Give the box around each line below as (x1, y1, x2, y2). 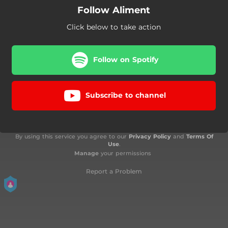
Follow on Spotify (93, 55, 158, 64)
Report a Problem (86, 167, 142, 175)
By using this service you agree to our (15, 132, 129, 140)
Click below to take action (67, 22, 161, 32)
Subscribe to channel (85, 91, 166, 100)
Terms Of (186, 132, 213, 140)
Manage (74, 149, 99, 157)
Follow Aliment (77, 4, 150, 16)
